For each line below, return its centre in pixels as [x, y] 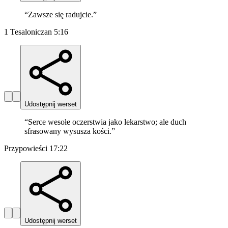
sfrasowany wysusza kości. [68, 131]
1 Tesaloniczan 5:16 [36, 32]
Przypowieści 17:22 [36, 149]
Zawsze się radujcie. [61, 15]
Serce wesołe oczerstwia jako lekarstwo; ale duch [107, 122]
